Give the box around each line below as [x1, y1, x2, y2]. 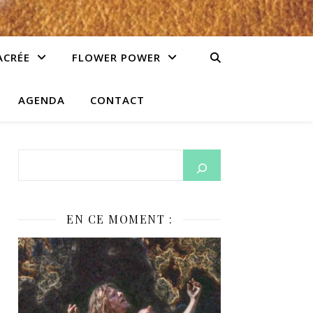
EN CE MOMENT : [66, 212, 173, 226]
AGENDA [17, 93, 65, 107]
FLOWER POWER [72, 50, 161, 64]
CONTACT [89, 93, 145, 107]
